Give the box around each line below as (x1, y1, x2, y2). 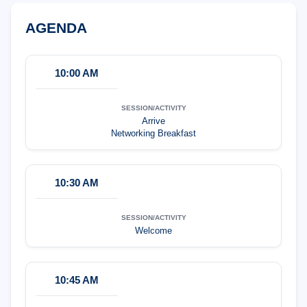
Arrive (142, 116, 165, 127)
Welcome (135, 226, 172, 236)
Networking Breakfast (111, 129, 196, 139)
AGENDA (25, 19, 87, 36)
